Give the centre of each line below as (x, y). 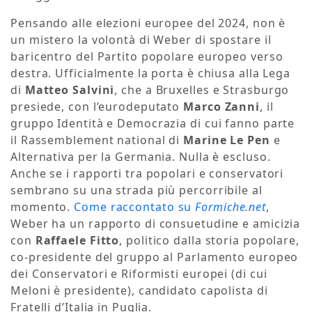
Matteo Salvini (70, 90)
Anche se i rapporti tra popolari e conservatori (147, 174)
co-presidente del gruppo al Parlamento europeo (155, 257)
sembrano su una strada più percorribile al (136, 190)
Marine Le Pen (227, 140)
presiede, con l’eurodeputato (97, 107)
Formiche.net (231, 207)
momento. (42, 207)
